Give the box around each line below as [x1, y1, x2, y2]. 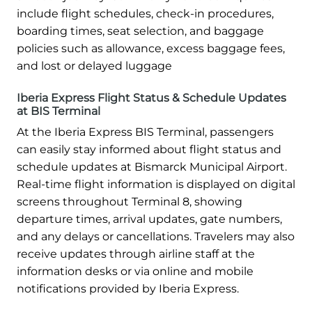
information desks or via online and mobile [17, 265, 253, 279]
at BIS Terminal [17, 104, 100, 118]
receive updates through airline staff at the [17, 247, 255, 261]
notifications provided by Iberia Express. [17, 282, 239, 296]
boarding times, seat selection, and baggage [17, 24, 264, 38]
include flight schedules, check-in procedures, [17, 7, 274, 21]
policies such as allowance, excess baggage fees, [17, 42, 285, 56]
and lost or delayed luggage [17, 59, 172, 73]
